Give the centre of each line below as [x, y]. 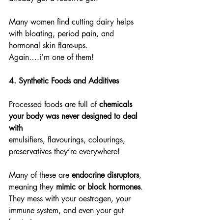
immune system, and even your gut [68, 210]
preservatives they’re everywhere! [64, 151]
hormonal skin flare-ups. [48, 45]
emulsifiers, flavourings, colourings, [68, 140]
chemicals [117, 104]
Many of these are [40, 175]
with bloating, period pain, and [63, 34]
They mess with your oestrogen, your [71, 199]
